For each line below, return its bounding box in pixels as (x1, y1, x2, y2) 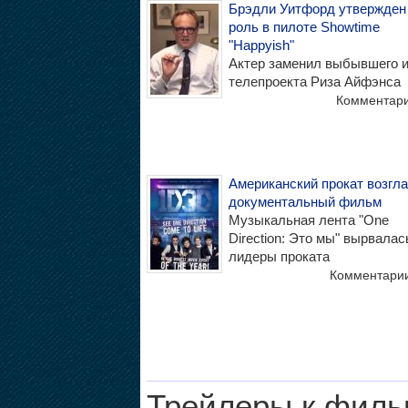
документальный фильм (228, 193, 382, 209)
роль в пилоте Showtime (228, 18, 380, 35)
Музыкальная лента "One (228, 211, 389, 228)
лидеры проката (228, 248, 330, 264)
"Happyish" (228, 36, 294, 53)
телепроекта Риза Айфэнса (228, 73, 401, 89)
